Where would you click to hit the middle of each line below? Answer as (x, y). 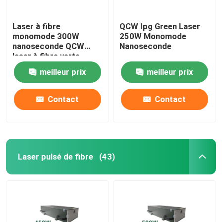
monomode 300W (46, 36)
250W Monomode (153, 36)
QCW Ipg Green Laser (160, 26)
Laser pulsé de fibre (55, 156)
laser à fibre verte (46, 56)
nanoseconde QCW (49, 46)
